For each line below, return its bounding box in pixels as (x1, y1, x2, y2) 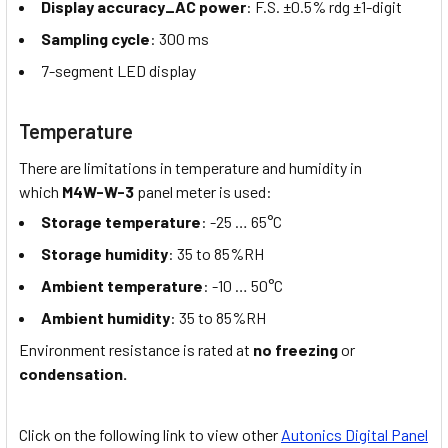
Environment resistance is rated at (19, 340, 253, 360)
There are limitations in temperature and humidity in (19, 157, 362, 177)
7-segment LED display (41, 60, 196, 80)
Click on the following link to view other (19, 425, 281, 445)
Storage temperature (41, 212, 201, 232)
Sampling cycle (41, 28, 150, 48)
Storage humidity (41, 244, 168, 264)
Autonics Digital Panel (281, 425, 428, 445)
